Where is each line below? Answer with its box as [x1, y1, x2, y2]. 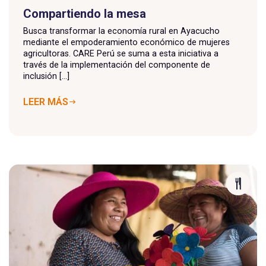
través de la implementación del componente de [23, 59, 210, 69]
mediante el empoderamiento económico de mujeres [23, 37, 230, 47]
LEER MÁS [23, 96, 68, 107]
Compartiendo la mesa [23, 6, 146, 21]
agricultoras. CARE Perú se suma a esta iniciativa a [23, 48, 218, 58]
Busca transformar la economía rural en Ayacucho [23, 26, 220, 36]
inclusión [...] [23, 71, 69, 81]
